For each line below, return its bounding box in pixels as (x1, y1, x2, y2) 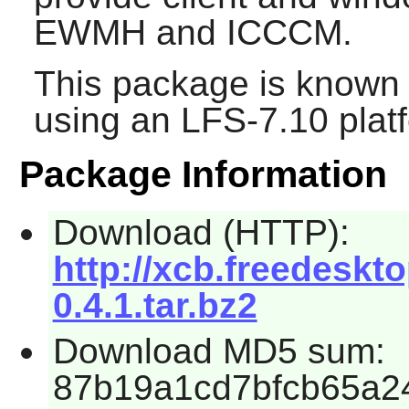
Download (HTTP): (52, 213, 350, 253)
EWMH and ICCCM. (33, 13, 352, 53)
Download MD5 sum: (52, 330, 385, 371)
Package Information (18, 153, 387, 196)
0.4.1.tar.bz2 (52, 286, 257, 326)
